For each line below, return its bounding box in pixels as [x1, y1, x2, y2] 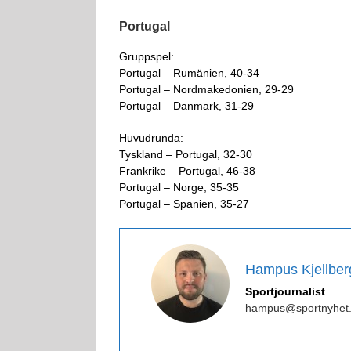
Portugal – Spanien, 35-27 [119, 197, 249, 210]
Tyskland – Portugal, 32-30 [119, 147, 252, 161]
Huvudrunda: [119, 131, 183, 144]
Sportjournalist [245, 284, 325, 298]
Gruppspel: [119, 49, 174, 63]
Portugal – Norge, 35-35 [119, 180, 239, 194]
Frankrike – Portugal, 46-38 [119, 164, 255, 177]
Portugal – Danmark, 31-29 [119, 99, 254, 112]
